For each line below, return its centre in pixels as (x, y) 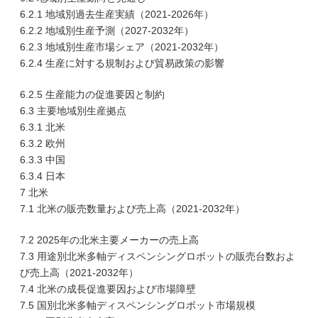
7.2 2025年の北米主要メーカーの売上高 (109, 240)
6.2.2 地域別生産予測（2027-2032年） (107, 31)
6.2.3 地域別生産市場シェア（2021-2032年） (122, 47)
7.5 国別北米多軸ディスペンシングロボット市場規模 (138, 305)
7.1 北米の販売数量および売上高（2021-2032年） (132, 209)
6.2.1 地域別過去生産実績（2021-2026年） (117, 14)
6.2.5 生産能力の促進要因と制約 (92, 94)
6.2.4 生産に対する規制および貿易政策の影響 (122, 63)
